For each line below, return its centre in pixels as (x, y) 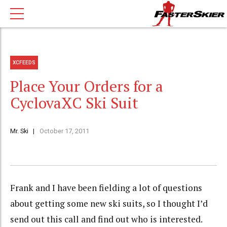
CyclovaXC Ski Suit (74, 103)
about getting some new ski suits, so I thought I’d (109, 204)
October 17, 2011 (64, 131)
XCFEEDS (24, 62)
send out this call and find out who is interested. (106, 219)
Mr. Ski (19, 131)
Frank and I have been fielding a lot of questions (106, 188)
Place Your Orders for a (87, 86)
